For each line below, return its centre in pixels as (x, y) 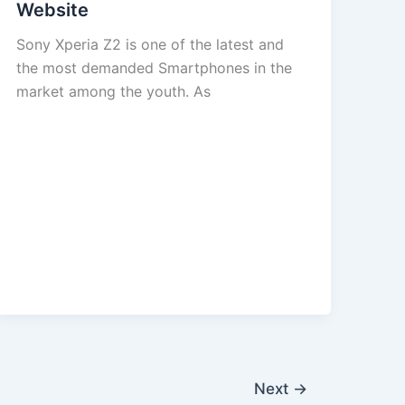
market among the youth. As (113, 91)
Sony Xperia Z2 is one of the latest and (150, 44)
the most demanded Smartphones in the (154, 67)
